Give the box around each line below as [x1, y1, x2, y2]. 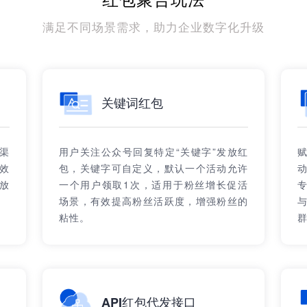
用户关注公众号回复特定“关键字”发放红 [58, 145, 249, 158]
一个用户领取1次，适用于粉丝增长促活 [58, 177, 249, 191]
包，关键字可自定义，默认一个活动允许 [58, 161, 249, 175]
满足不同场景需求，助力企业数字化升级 [42, 18, 265, 35]
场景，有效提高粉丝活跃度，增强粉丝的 [58, 194, 249, 208]
